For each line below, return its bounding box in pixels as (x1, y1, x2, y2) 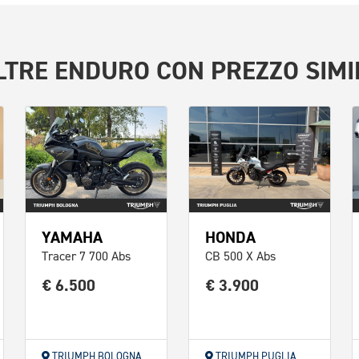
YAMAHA (42, 228, 103, 248)
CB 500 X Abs (205, 251, 276, 264)
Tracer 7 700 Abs (42, 251, 131, 264)
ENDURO (54, 55, 150, 87)
